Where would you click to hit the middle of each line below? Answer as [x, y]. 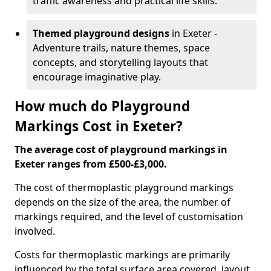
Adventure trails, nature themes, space [121, 48]
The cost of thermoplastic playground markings [124, 188]
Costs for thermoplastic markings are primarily [122, 255]
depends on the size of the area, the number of [122, 202]
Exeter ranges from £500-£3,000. [91, 164]
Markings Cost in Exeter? [99, 126]
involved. [35, 231]
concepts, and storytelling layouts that [120, 62]
